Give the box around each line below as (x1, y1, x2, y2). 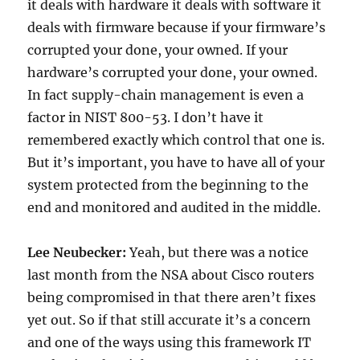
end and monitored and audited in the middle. (27, 199, 321, 216)
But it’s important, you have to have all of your (27, 154, 325, 171)
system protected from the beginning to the (27, 177, 309, 194)
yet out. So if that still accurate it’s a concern (27, 312, 312, 329)
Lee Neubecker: (27, 244, 130, 261)
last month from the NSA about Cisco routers (27, 267, 315, 284)
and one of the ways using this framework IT (27, 334, 312, 351)
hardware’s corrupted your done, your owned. (27, 64, 318, 81)
